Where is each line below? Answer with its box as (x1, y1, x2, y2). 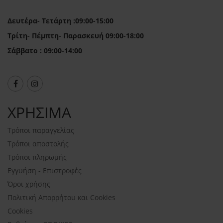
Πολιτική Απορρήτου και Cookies (7, 192, 115, 202)
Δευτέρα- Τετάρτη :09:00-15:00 (7, 15, 113, 25)
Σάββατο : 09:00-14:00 (7, 45, 82, 55)
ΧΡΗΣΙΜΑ (7, 102, 71, 122)
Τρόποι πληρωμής (7, 152, 67, 162)
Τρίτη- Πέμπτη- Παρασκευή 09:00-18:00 (7, 30, 144, 40)
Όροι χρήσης (7, 179, 50, 189)
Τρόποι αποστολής (7, 138, 69, 148)
